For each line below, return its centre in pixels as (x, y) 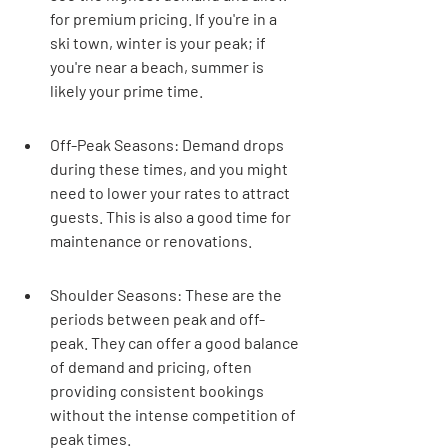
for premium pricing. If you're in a (165, 18)
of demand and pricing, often (152, 366)
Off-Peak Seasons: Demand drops (168, 144)
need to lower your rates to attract (171, 192)
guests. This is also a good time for (172, 216)
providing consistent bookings (158, 390)
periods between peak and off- (157, 318)
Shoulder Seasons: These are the (167, 294)
